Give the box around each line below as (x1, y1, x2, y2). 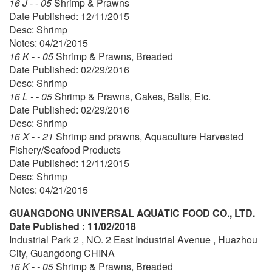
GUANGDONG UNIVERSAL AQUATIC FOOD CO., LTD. (9, 205, 255, 220)
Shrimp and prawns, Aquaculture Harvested (56, 129, 243, 143)
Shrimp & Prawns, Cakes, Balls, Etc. (55, 89, 211, 103)
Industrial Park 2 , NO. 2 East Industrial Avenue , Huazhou (9, 232, 257, 246)
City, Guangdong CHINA (9, 245, 115, 260)
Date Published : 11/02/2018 (9, 219, 136, 233)
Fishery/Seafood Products (9, 142, 121, 157)
